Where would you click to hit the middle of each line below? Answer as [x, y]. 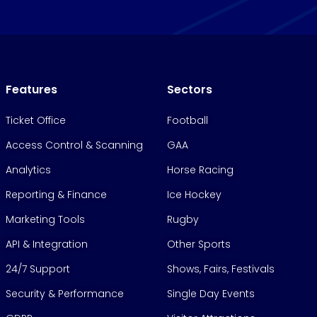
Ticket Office [36, 121]
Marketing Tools [45, 220]
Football [188, 121]
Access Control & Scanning [74, 145]
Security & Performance [65, 294]
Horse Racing [200, 170]
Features [31, 90]
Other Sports [199, 244]
